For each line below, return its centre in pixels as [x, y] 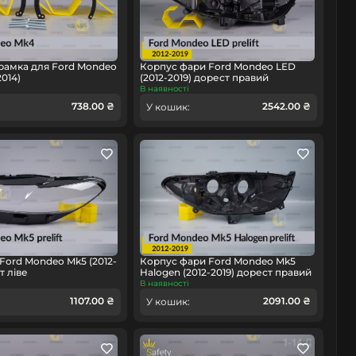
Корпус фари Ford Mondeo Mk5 [217, 261]
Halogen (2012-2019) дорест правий [225, 273]
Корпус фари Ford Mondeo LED [217, 67]
